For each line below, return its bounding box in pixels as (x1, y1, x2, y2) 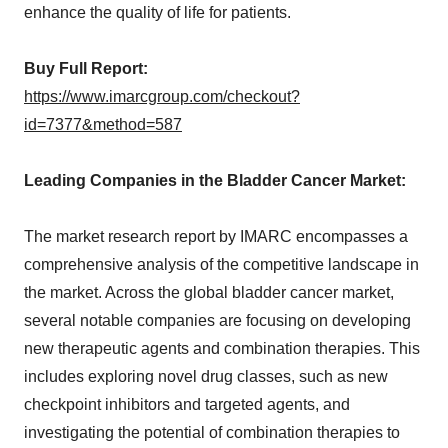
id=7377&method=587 (24, 116, 182, 134)
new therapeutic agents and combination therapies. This (24, 340, 420, 358)
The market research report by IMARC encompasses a (24, 228, 408, 246)
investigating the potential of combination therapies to (24, 424, 400, 442)
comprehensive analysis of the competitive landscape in (24, 256, 419, 274)
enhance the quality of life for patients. (24, 4, 291, 22)
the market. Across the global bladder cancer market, (24, 284, 394, 302)
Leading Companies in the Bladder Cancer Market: (24, 172, 406, 190)
